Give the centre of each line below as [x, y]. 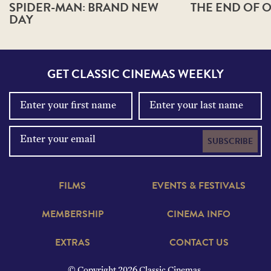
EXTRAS [72, 243]
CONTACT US [199, 243]
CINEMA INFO [199, 214]
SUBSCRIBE [230, 142]
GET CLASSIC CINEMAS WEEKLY [135, 74]
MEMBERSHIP [72, 214]
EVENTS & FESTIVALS [199, 186]
